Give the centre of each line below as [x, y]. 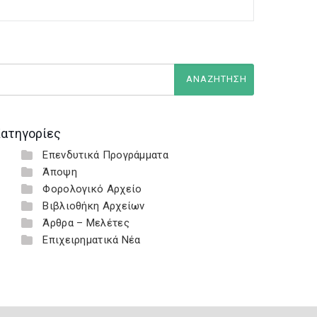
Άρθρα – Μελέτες [86, 223]
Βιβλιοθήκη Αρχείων [94, 206]
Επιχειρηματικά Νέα [92, 240]
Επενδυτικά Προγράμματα [105, 155]
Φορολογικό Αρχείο [92, 189]
